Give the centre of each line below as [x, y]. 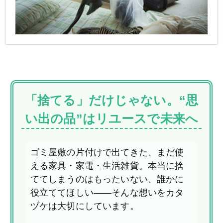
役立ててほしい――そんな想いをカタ [107, 192]
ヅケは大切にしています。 [84, 206]
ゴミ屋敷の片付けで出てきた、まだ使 [107, 152]
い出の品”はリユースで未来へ [111, 118]
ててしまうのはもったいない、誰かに [107, 179]
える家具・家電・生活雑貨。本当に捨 [107, 166]
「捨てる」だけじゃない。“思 [111, 100]
